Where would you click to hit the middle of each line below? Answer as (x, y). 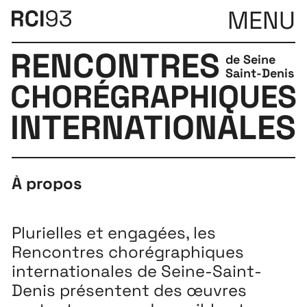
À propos (47, 183)
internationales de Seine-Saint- (137, 271)
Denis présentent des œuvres (130, 291)
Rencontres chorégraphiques (128, 252)
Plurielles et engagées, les (114, 233)
